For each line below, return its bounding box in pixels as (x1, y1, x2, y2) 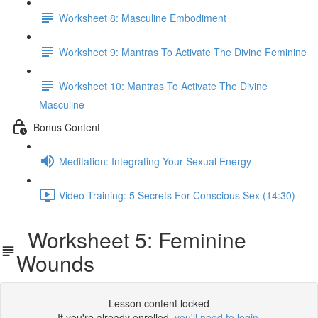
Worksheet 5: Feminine (16, 224, 247, 255)
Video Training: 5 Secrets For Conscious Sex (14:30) (59, 187, 295, 202)
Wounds (16, 248, 95, 278)
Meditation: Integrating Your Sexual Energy (59, 153, 251, 168)
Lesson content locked (109, 296, 209, 310)
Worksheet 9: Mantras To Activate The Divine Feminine (59, 44, 307, 59)
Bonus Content (33, 119, 100, 134)
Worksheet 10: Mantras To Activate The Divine (59, 78, 268, 93)
